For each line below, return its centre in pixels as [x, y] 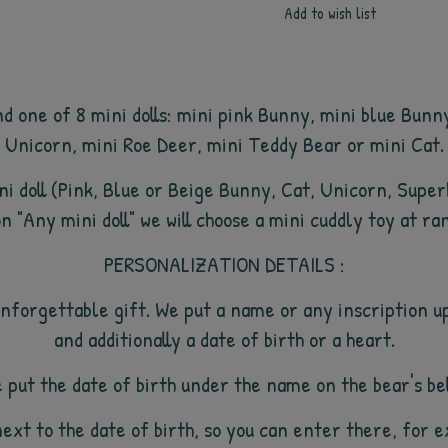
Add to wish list [330, 13]
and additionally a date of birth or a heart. [224, 339]
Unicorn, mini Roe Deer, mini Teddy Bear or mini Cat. [224, 144]
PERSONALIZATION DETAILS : [224, 264]
